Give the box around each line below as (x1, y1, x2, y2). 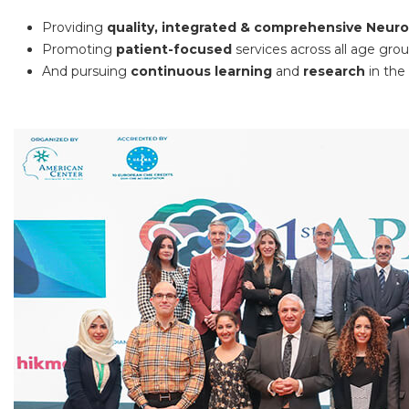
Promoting (42, 40, 116, 58)
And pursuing (42, 62, 131, 79)
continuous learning (131, 62, 272, 79)
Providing (42, 18, 107, 36)
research (303, 62, 365, 79)
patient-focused (116, 40, 232, 58)
